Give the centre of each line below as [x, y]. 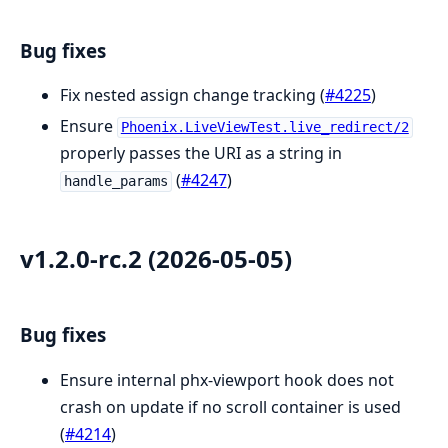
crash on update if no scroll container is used [230, 406]
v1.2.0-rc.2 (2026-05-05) [156, 259]
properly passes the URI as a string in [201, 153]
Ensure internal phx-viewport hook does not [227, 379]
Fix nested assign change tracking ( [192, 95]
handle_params [115, 181]
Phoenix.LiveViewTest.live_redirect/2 [264, 127]
